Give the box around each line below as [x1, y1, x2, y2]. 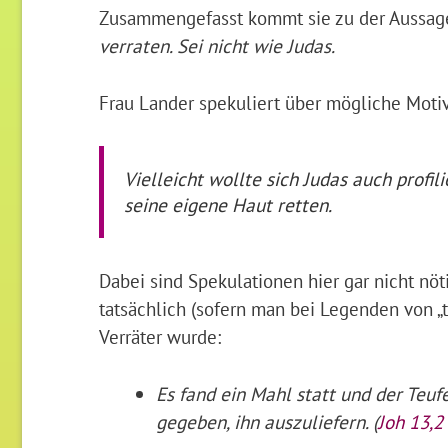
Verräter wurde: [98, 323, 221, 349]
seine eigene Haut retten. [123, 191, 332, 217]
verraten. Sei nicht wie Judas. [98, 33, 335, 59]
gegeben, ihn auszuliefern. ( [156, 408, 379, 434]
